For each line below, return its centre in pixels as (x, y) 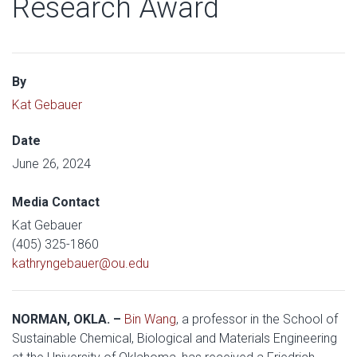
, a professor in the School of (257, 319)
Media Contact (56, 202)
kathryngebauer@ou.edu (80, 263)
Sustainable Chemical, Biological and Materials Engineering (175, 338)
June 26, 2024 (51, 164)
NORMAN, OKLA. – (68, 319)
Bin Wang (150, 319)
